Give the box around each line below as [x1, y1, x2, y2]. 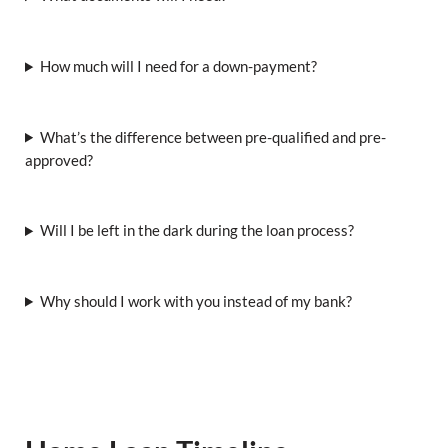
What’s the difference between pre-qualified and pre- [40, 128, 387, 146]
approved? [24, 151, 93, 169]
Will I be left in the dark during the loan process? [40, 222, 355, 240]
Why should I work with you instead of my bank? [40, 292, 353, 310]
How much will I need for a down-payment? [40, 57, 318, 75]
